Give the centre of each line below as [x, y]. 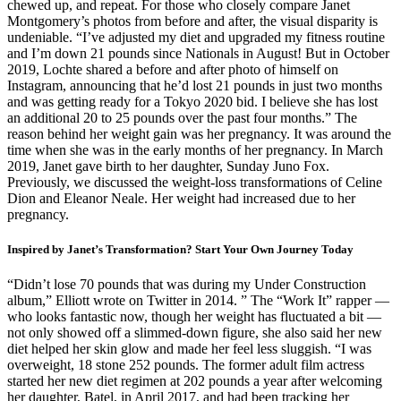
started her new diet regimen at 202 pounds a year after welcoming [195, 380]
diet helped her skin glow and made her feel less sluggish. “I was [189, 348]
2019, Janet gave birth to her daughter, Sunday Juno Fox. [168, 166]
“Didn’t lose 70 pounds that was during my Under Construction [187, 284]
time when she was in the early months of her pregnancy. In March [195, 149]
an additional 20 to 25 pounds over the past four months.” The [182, 117]
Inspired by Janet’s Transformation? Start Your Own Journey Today [180, 249]
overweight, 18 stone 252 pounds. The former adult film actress [186, 364]
